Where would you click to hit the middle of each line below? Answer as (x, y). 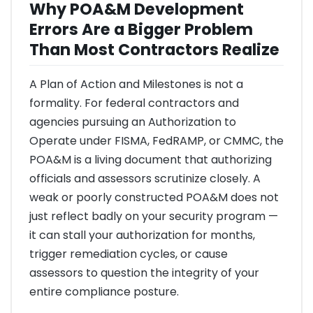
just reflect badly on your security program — (154, 217)
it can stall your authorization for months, (142, 235)
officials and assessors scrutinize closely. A (145, 179)
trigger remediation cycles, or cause (129, 254)
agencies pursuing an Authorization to (133, 122)
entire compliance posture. (104, 292)
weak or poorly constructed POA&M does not (154, 198)
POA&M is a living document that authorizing (151, 160)
